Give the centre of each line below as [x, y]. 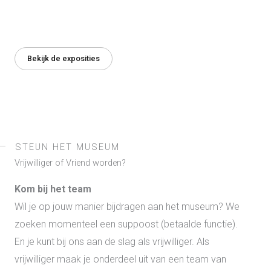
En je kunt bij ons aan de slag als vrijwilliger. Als [112, 242]
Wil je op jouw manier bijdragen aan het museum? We [127, 207]
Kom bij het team [53, 189]
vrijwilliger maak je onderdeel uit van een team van [120, 260]
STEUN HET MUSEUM [67, 147]
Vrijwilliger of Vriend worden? [70, 163]
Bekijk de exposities [64, 59]
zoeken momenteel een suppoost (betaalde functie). [126, 224]
